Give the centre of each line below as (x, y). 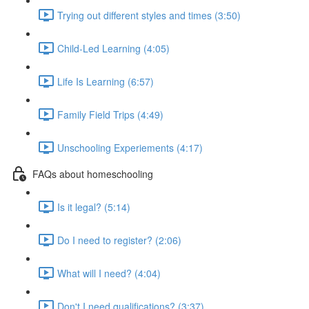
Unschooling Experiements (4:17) (130, 147)
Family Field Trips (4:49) (110, 114)
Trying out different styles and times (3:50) (149, 15)
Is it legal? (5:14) (94, 207)
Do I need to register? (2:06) (119, 240)
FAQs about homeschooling (93, 173)
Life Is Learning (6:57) (106, 81)
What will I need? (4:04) (109, 273)
